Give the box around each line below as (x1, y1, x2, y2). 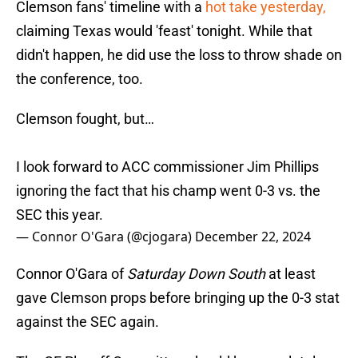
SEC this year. (16, 206, 103, 224)
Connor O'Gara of (16, 265, 127, 283)
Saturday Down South (127, 265, 268, 283)
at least (268, 265, 316, 283)
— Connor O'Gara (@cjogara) (16, 228, 195, 246)
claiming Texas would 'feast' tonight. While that (16, 22, 312, 40)
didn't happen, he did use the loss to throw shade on (16, 46, 342, 64)
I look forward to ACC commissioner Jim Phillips (16, 158, 319, 176)
